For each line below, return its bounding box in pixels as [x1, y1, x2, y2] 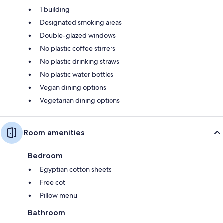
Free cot [40, 177, 65, 187]
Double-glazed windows [40, 30, 116, 40]
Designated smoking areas [40, 17, 122, 27]
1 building [40, 4, 70, 14]
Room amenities [24, 127, 84, 137]
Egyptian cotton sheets [40, 164, 111, 174]
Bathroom [28, 207, 65, 217]
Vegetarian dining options [40, 95, 120, 105]
